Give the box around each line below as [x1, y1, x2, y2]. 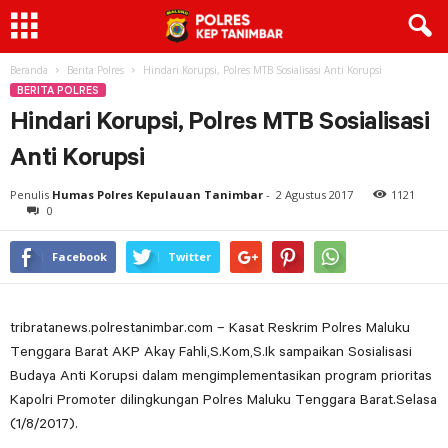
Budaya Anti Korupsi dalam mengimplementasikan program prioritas [10, 367, 432, 383]
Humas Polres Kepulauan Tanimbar [52, 187, 263, 202]
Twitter [168, 249, 211, 264]
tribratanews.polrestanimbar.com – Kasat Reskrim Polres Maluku [10, 319, 410, 335]
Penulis [10, 187, 49, 202]
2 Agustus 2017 [276, 187, 353, 202]
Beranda [10, 63, 48, 77]
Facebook [52, 249, 107, 264]
